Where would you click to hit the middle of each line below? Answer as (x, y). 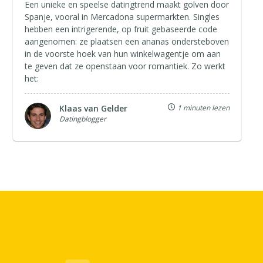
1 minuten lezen (202, 107)
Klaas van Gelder (94, 108)
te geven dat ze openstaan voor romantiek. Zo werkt (125, 66)
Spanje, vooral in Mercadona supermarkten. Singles (122, 16)
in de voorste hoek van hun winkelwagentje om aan (123, 53)
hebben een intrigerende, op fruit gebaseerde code (121, 29)
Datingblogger (83, 119)
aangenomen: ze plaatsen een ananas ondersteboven (127, 41)
